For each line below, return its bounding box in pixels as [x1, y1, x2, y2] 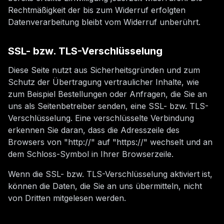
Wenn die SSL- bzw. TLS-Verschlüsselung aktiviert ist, [8, 169, 212, 179]
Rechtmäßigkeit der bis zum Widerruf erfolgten [8, 5, 185, 15]
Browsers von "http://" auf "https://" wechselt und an [8, 137, 212, 147]
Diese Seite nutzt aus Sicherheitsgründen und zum [8, 65, 200, 75]
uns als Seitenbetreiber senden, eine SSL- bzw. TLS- [8, 101, 208, 111]
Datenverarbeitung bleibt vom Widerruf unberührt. [8, 17, 200, 27]
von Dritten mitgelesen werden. [8, 193, 126, 203]
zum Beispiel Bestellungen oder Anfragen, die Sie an [8, 89, 207, 99]
